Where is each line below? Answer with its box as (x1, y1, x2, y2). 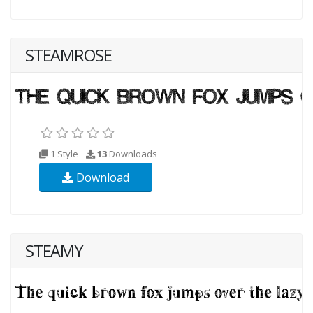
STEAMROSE (25, 43, 112, 66)
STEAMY (25, 239, 83, 262)
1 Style (48, 147, 80, 160)
